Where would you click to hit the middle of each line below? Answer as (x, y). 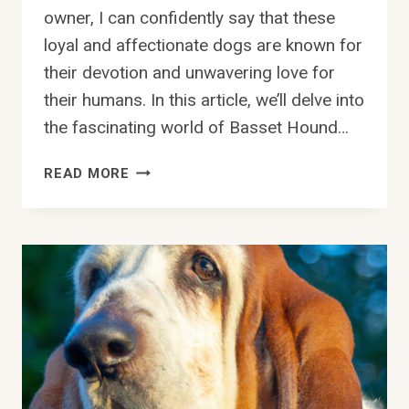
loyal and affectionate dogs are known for (203, 45)
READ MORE (87, 173)
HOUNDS (159, 212)
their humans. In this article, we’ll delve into (204, 100)
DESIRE (154, 300)
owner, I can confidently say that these (189, 17)
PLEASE (157, 344)
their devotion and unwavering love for (189, 72)
